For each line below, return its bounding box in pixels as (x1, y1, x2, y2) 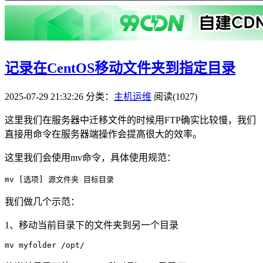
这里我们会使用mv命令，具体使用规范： (5, 152, 176, 163)
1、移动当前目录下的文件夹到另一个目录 (5, 220, 178, 230)
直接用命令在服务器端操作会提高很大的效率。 (5, 129, 202, 139)
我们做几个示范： (5, 196, 80, 207)
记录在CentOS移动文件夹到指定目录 (5, 60, 235, 76)
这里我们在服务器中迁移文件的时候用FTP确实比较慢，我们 (5, 114, 256, 125)
